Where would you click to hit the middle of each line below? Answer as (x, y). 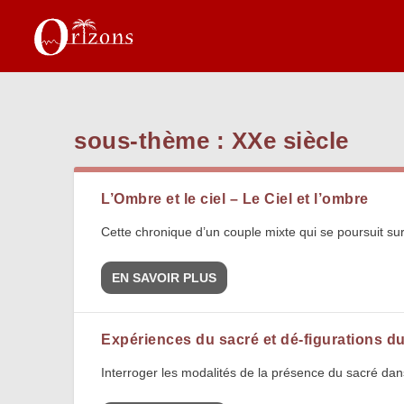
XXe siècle (290, 141)
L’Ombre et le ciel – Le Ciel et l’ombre (235, 199)
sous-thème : (153, 141)
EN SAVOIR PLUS (165, 278)
